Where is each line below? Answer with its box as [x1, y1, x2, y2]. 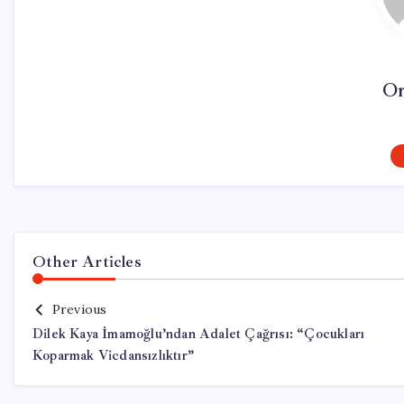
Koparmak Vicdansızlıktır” [32, 347, 194, 364]
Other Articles [32, 252, 142, 271]
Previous [51, 301, 107, 317]
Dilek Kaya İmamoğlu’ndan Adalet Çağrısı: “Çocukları [32, 326, 365, 343]
